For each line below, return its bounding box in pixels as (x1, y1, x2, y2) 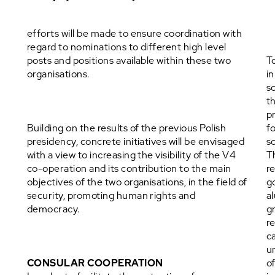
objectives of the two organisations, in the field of (27, 176, 247, 188)
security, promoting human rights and (27, 189, 196, 202)
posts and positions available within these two (27, 54, 231, 67)
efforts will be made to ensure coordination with (27, 27, 242, 40)
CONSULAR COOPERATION (27, 257, 163, 269)
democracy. (27, 203, 80, 215)
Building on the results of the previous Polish (27, 122, 227, 134)
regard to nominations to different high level (27, 41, 227, 53)
